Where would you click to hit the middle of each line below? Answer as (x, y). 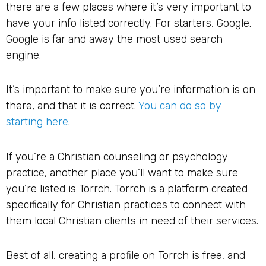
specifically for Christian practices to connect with (126, 205)
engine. (23, 55)
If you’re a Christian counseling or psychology (117, 156)
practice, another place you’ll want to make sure (122, 172)
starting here (37, 122)
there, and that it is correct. (72, 106)
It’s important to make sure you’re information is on (131, 90)
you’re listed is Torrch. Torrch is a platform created (127, 189)
